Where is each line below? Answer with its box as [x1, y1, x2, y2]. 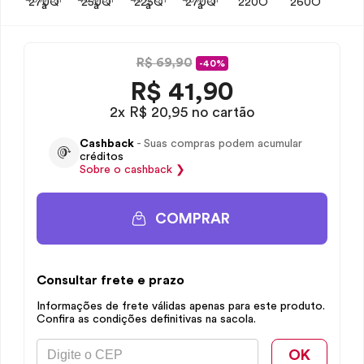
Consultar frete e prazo [37, 274, 184, 287]
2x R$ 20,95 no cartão [110, 105, 254, 119]
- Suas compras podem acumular [134, 138, 302, 149]
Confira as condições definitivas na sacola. [37, 314, 256, 325]
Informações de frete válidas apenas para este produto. [37, 301, 325, 312]
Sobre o [80, 164, 124, 175]
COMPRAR [155, 211, 230, 226]
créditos [80, 151, 123, 162]
